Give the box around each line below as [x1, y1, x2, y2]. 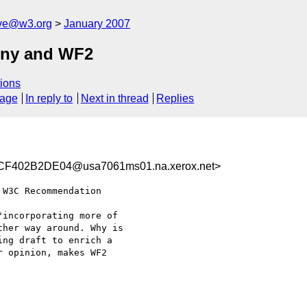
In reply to [25, 93, 73, 105]
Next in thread [80, 93, 149, 105]
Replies [156, 93, 195, 105]
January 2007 [64, 18, 130, 29]
